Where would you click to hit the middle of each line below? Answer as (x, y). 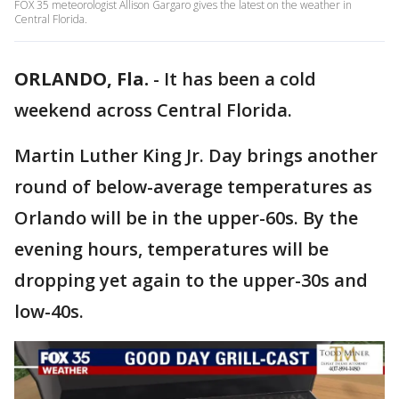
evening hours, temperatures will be (171, 249)
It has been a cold (240, 79)
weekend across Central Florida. (153, 110)
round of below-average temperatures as (193, 187)
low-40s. (49, 311)
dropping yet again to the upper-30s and (191, 280)
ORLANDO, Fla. (81, 79)
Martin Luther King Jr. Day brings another (196, 155)
